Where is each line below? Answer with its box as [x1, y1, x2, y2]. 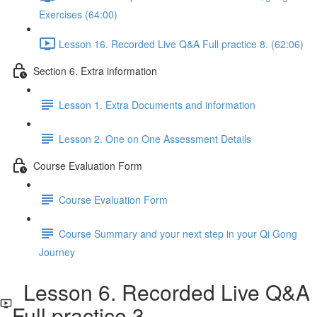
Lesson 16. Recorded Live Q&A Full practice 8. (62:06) [59, 36, 304, 51]
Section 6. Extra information [33, 63, 157, 78]
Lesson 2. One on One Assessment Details [59, 131, 251, 146]
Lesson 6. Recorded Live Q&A [11, 277, 310, 307]
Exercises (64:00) [39, 7, 117, 21]
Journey [39, 245, 75, 259]
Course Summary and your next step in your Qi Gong [59, 226, 297, 241]
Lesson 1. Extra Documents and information [59, 97, 255, 112]
